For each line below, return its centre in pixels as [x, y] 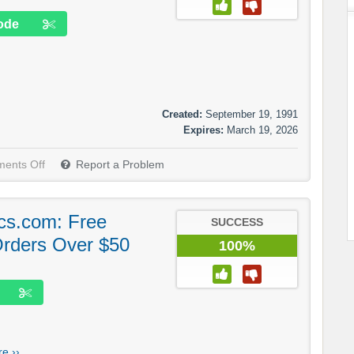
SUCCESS [237, 223]
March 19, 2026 [262, 130]
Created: [182, 115]
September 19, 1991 [252, 115]
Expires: [203, 130]
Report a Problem [120, 165]
